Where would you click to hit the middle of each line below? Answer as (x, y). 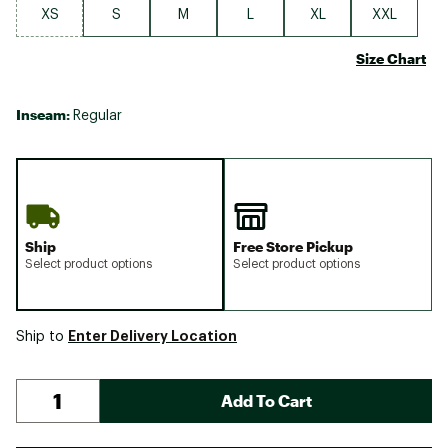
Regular (97, 115)
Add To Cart (266, 400)
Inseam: (44, 114)
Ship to (42, 336)
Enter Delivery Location (152, 335)
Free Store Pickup (293, 246)
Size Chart (391, 58)
